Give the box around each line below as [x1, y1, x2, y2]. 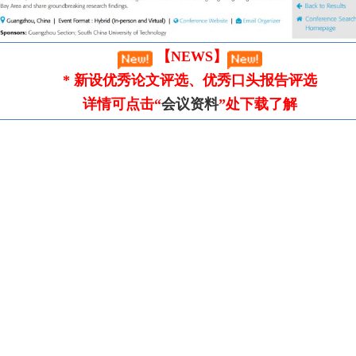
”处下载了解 [219, 96, 297, 112]
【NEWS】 [153, 48, 227, 64]
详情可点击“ [83, 96, 161, 112]
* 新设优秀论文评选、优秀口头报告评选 [63, 72, 317, 88]
